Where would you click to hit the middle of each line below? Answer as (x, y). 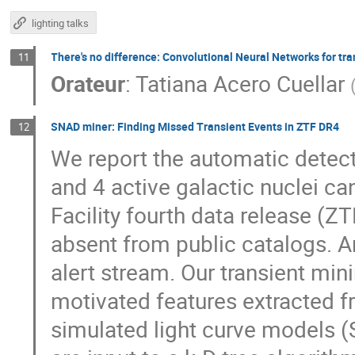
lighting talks (61, 23)
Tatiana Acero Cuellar (240, 84)
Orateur (88, 84)
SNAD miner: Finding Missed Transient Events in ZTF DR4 (195, 127)
